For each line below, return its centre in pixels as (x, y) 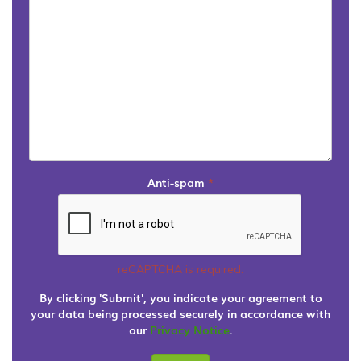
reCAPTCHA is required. (180, 269)
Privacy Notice (189, 329)
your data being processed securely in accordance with (180, 313)
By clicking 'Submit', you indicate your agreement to (180, 297)
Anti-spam (178, 182)
